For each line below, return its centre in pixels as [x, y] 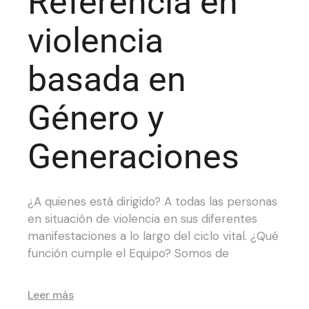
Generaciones [134, 157]
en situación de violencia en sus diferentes [143, 219]
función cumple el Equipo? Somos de [129, 253]
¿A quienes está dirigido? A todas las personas [153, 202]
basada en [107, 80]
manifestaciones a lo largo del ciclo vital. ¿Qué [153, 236]
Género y [96, 118]
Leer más [51, 295]
